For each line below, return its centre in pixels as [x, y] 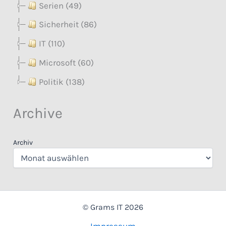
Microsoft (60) [67, 62]
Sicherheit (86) [68, 24]
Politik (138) [62, 81]
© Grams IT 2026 [113, 207]
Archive [38, 113]
